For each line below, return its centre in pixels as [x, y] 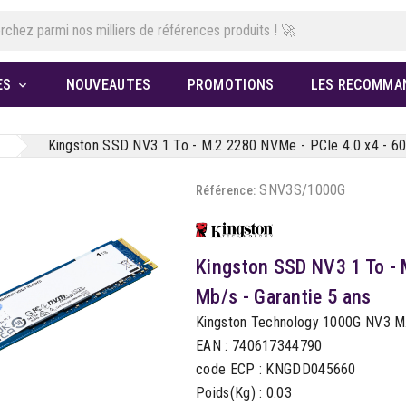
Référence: [226, 191]
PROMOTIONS [231, 85]
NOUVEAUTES [108, 85]
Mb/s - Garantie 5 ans [284, 296]
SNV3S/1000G [303, 190]
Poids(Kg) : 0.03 [244, 392]
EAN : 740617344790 [259, 345]
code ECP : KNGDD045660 [276, 369]
